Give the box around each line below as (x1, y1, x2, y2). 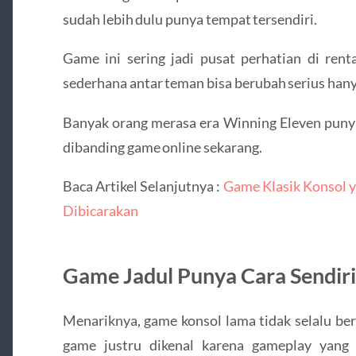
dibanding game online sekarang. (62, 137, 262, 156)
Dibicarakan (62, 201, 138, 219)
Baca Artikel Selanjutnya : (62, 176, 223, 195)
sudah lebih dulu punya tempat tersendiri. (62, 10, 318, 28)
